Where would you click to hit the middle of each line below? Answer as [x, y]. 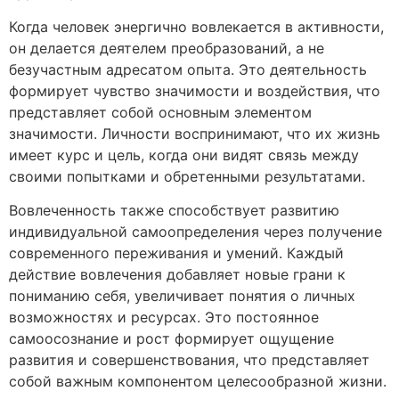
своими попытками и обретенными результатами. [187, 176]
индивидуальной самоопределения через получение [195, 232]
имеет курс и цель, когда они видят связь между [184, 155]
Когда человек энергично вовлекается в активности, [196, 26]
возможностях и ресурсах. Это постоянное [164, 318]
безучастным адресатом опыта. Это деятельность [188, 69]
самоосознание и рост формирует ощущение [171, 339]
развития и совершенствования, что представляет [189, 360]
